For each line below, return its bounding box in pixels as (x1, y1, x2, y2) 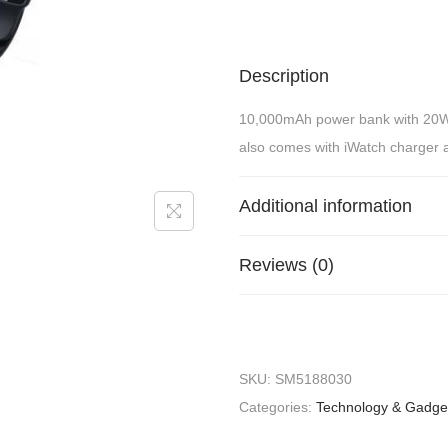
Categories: (239, 398, 316, 415)
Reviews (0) (239, 254, 334, 275)
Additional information (239, 195, 412, 216)
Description (239, 65, 329, 86)
